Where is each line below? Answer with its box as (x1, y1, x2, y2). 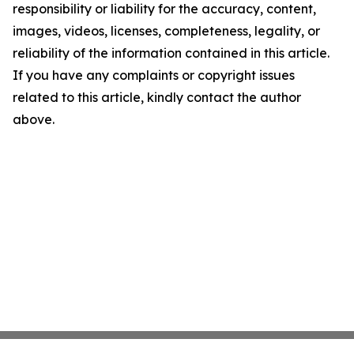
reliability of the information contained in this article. (13, 45, 330, 61)
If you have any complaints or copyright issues (13, 67, 295, 83)
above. (13, 111, 55, 127)
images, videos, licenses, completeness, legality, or (13, 23, 320, 39)
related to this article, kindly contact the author (13, 89, 301, 105)
